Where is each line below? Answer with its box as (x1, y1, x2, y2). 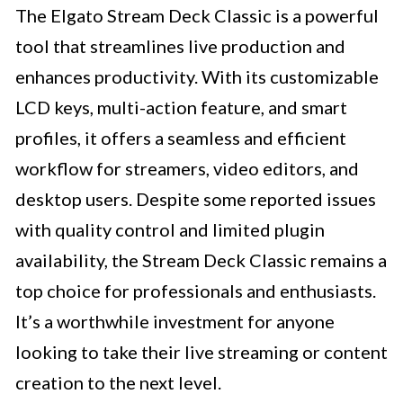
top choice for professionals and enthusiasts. (15, 280, 376, 302)
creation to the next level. (15, 372, 221, 394)
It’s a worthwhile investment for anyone (15, 310, 335, 333)
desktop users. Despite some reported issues (15, 188, 376, 210)
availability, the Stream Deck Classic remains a (15, 249, 387, 272)
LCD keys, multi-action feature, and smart (15, 96, 347, 119)
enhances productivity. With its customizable (15, 66, 379, 88)
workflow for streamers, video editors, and (15, 157, 359, 180)
